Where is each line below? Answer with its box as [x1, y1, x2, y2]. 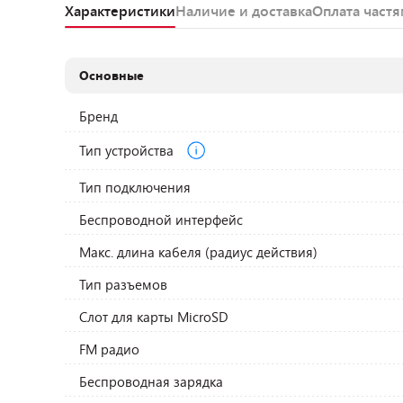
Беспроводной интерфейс [79, 210, 244, 228]
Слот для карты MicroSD [79, 308, 229, 326]
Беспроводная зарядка [79, 372, 224, 390]
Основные [79, 67, 145, 84]
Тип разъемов [79, 275, 168, 293]
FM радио [79, 340, 140, 358]
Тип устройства [79, 140, 178, 159]
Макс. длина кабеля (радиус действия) [79, 243, 318, 261]
